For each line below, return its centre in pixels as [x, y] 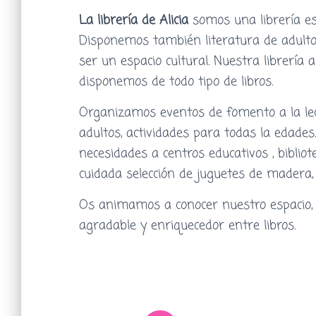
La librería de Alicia [134, 20]
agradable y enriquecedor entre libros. [187, 226]
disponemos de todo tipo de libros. [176, 82]
